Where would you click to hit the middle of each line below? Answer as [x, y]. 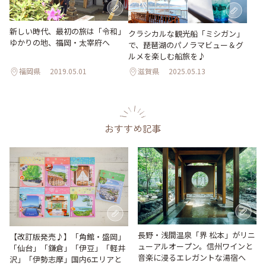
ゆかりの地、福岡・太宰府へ [60, 42]
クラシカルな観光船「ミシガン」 [186, 33]
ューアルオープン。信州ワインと [195, 246]
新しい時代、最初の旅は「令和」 [67, 31]
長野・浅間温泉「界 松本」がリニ [197, 235]
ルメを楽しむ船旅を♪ [167, 56]
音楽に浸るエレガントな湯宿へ [192, 257]
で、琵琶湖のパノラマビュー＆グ [186, 45]
